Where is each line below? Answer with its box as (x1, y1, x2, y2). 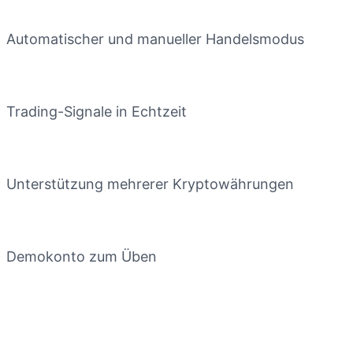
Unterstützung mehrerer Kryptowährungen (6, 176, 294, 192)
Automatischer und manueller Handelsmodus (6, 31, 304, 47)
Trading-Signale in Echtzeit (6, 103, 187, 120)
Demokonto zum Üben (6, 248, 157, 265)
